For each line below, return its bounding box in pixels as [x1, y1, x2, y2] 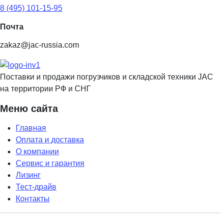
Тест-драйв [16, 182, 56, 191]
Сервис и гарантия [16, 159, 84, 167]
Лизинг [16, 170, 41, 179]
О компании [16, 147, 59, 156]
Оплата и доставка [16, 135, 84, 144]
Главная [16, 123, 46, 132]
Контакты [16, 194, 50, 203]
